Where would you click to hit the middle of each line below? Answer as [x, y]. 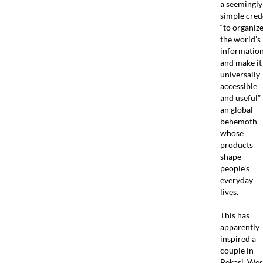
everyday [236, 180]
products [236, 144]
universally [240, 74]
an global [236, 109]
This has [235, 215]
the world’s [240, 39]
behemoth [238, 121]
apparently [240, 227]
